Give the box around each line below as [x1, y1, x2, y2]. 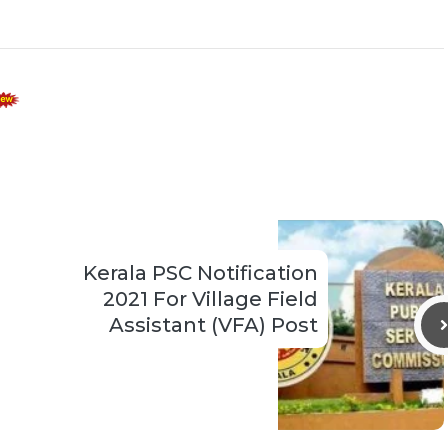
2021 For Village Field [103, 287, 318, 311]
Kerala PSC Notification [83, 261, 318, 285]
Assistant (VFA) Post [109, 313, 318, 337]
